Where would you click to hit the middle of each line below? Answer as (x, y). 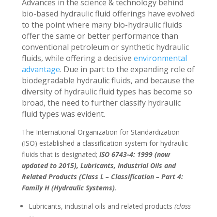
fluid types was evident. (63, 114)
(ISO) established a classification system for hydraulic (105, 143)
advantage (41, 69)
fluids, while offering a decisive (77, 58)
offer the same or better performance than (100, 36)
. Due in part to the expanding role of (127, 69)
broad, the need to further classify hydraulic (101, 102)
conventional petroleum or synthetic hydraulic (105, 47)
